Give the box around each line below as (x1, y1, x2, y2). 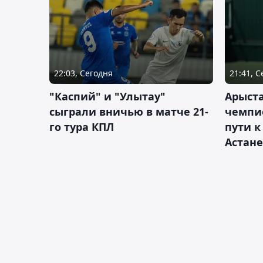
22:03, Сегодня (54, 68, 113, 79)
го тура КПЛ (49, 120, 114, 134)
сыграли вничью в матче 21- (49, 104, 208, 119)
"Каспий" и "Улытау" (49, 89, 166, 104)
